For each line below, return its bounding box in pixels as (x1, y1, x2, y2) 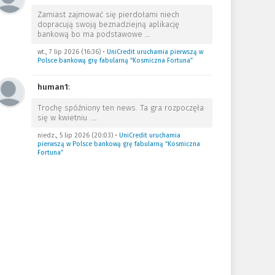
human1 (37, 82, 68, 91)
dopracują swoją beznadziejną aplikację (37, 20, 179, 29)
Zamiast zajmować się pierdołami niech (37, 10, 179, 19)
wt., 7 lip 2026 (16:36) (37, 48, 101, 56)
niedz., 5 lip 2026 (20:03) (37, 131, 113, 139)
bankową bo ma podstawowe (37, 29, 145, 39)
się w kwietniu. (37, 113, 91, 122)
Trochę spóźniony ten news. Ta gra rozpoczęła (37, 103, 204, 112)
